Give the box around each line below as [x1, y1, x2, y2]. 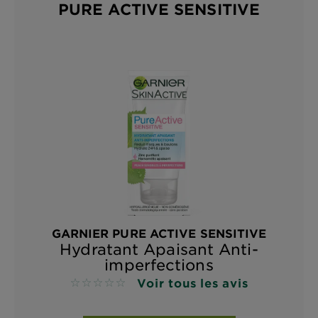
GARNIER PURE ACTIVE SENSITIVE [51, 226, 267, 241]
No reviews [70, 277, 132, 291]
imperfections [104, 256, 214, 274]
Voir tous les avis [137, 275, 248, 290]
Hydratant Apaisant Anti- [60, 240, 258, 258]
